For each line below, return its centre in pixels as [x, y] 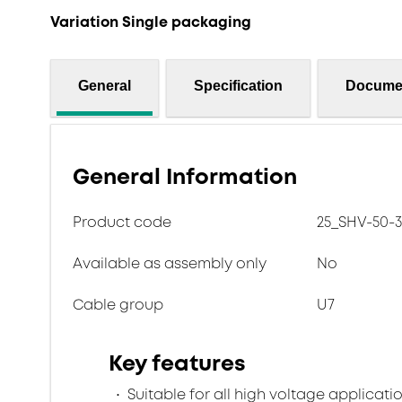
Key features [177, 363]
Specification [238, 85]
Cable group [118, 305]
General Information [185, 177]
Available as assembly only [170, 263]
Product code [122, 222]
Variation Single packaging [151, 22]
